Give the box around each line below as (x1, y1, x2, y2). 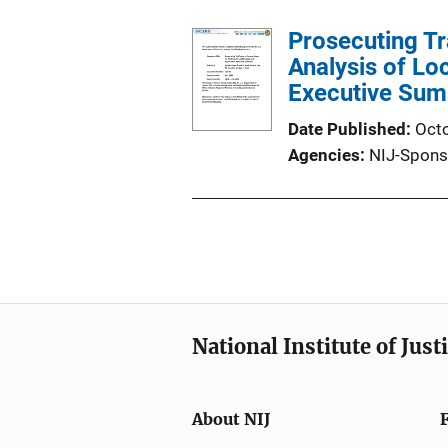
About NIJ (192, 410, 270, 429)
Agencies (288, 145, 360, 165)
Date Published (288, 119, 406, 139)
